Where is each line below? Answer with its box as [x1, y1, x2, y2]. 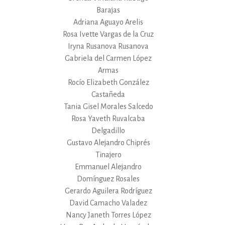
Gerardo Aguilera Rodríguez [64, 186, 152, 195]
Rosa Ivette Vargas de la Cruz [63, 30, 154, 38]
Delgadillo [91, 126, 126, 135]
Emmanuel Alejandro [75, 162, 142, 171]
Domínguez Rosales [77, 174, 140, 183]
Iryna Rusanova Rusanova [68, 42, 149, 50]
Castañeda [91, 90, 126, 98]
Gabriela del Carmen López [65, 54, 152, 62]
